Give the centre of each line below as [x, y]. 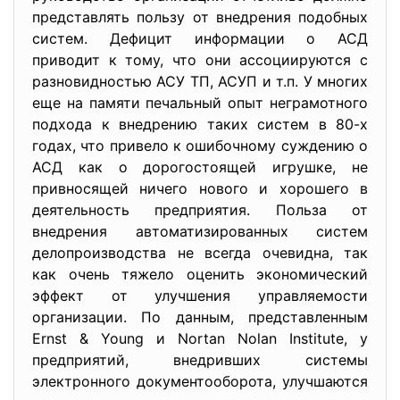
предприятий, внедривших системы [200, 360]
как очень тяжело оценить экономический [200, 274]
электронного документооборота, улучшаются [200, 381]
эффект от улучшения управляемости [200, 296]
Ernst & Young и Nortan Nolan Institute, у [200, 338]
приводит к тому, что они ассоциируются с [200, 60]
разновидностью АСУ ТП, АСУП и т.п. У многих [200, 81]
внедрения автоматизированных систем [200, 231]
